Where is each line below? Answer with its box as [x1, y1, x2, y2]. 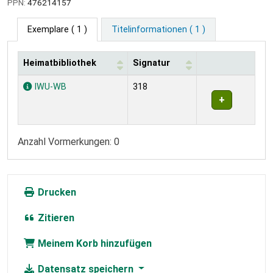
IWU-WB [32, 81, 66, 92]
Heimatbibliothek [23, 57, 96, 68]
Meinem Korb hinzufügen [35, 237, 152, 249]
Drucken [35, 186, 76, 198]
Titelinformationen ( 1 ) [111, 24, 205, 35]
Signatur [133, 57, 170, 68]
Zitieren [35, 211, 74, 224]
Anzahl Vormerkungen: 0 [18, 135, 119, 147]
